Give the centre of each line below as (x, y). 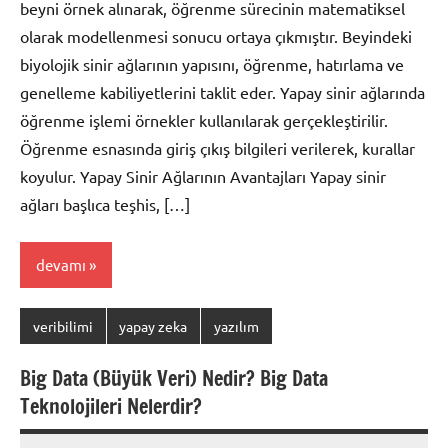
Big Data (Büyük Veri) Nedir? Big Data (174, 379)
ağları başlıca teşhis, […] (105, 204)
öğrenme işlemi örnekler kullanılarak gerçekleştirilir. (204, 120)
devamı (61, 264)
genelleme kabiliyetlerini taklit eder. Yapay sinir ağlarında (222, 92)
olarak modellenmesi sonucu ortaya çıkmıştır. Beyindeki (216, 36)
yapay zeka (153, 325)
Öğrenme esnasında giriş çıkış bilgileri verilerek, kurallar (217, 148)
